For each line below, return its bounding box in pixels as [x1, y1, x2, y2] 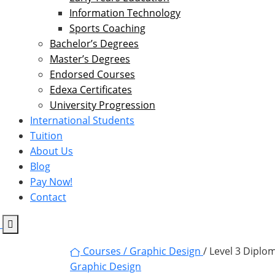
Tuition [30, 129, 63, 142]
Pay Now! [30, 175, 72, 188]
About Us [30, 144, 73, 158]
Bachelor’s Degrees [50, 37, 139, 50]
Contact [30, 190, 66, 204]
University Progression [50, 98, 155, 112]
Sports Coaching [69, 21, 145, 35]
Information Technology [69, 6, 180, 20]
